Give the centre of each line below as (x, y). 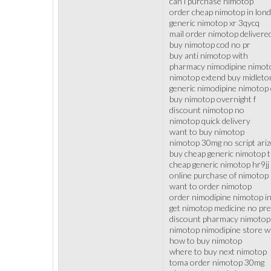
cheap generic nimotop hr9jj (219, 164)
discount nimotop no (207, 110)
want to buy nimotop (207, 132)
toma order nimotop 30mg (217, 262)
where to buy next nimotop (218, 251)
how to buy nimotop (206, 240)
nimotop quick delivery (210, 121)
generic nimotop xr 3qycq (214, 23)
